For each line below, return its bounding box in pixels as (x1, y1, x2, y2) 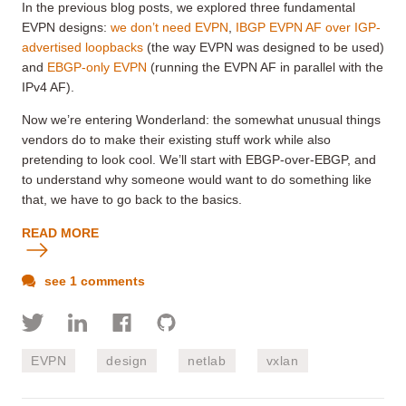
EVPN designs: (22, 20, 111, 35)
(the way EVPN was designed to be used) (143, 40, 384, 55)
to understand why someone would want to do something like (22, 172, 372, 188)
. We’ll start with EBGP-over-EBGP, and (152, 152, 376, 168)
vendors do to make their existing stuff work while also (22, 132, 331, 148)
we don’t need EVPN (111, 20, 228, 35)
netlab (188, 353, 227, 369)
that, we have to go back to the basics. (22, 192, 242, 208)
